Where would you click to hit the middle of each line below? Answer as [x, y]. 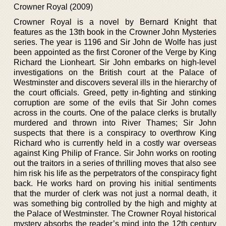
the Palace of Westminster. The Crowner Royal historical [115, 213]
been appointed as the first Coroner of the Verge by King [115, 52]
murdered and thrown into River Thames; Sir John [115, 123]
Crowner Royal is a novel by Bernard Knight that [115, 22]
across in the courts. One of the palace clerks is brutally [115, 112]
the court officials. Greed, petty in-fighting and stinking [115, 92]
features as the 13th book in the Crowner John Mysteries [115, 32]
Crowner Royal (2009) [53, 7]
